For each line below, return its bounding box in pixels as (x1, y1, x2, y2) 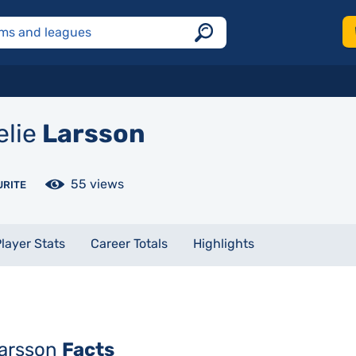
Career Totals (90, 236, 168, 251)
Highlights (192, 236, 254, 251)
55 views (70, 176, 124, 192)
